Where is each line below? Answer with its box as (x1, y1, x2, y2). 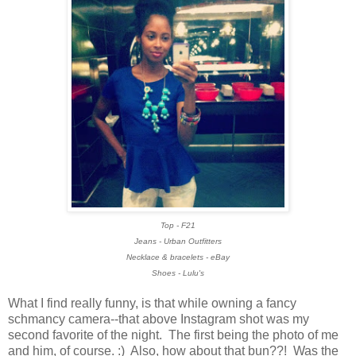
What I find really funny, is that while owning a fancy (8, 296, 296, 311)
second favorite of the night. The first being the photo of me (8, 328, 339, 342)
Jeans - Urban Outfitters (134, 237, 222, 246)
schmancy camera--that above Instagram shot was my (8, 312, 309, 327)
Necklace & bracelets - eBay (126, 253, 230, 262)
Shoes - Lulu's (152, 269, 204, 278)
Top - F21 (161, 221, 195, 230)
